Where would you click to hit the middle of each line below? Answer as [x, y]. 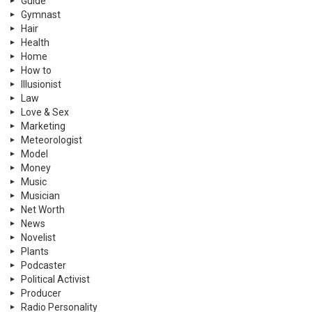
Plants [35, 251]
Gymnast [41, 14]
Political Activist [55, 279]
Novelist [38, 237]
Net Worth [43, 209]
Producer [41, 293]
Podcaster [44, 265]
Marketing [43, 126]
